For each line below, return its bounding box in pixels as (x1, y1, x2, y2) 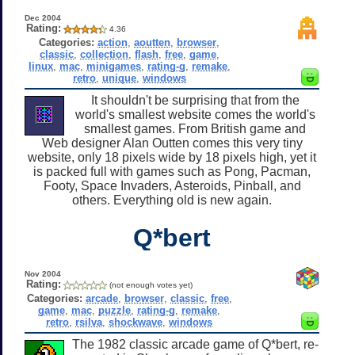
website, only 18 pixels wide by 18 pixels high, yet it (28, 150, 316, 164)
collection (79, 48, 128, 60)
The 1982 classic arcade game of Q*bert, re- (71, 337, 319, 351)
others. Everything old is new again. (72, 193, 272, 207)
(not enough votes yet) (109, 280, 193, 289)
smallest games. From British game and (84, 121, 306, 136)
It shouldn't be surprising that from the (90, 93, 300, 107)
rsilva (75, 315, 103, 328)
